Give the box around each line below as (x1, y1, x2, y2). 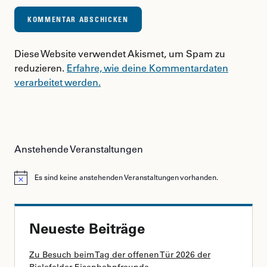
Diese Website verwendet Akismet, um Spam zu (14, 48, 225, 60)
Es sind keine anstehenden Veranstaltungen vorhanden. (35, 173, 218, 182)
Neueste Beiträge (29, 219, 145, 238)
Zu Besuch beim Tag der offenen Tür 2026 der (29, 249, 210, 260)
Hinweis (14, 176, 41, 186)
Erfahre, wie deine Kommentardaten (67, 62, 228, 74)
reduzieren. (14, 62, 67, 74)
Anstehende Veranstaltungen (14, 143, 143, 155)
